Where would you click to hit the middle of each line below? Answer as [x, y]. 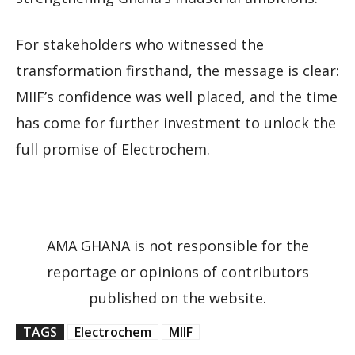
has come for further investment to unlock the [176, 123]
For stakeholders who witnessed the [140, 45]
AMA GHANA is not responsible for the [177, 246]
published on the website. [177, 298]
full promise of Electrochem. [113, 149]
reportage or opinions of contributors [177, 272]
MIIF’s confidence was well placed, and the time [177, 97]
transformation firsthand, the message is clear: [177, 71]
